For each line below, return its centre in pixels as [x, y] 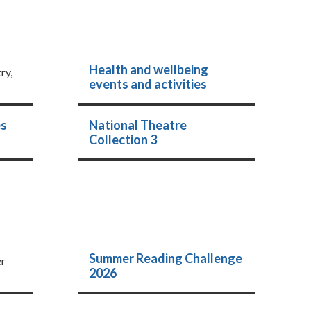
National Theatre [137, 125]
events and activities [148, 84]
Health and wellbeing [148, 69]
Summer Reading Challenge [165, 258]
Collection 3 [123, 140]
